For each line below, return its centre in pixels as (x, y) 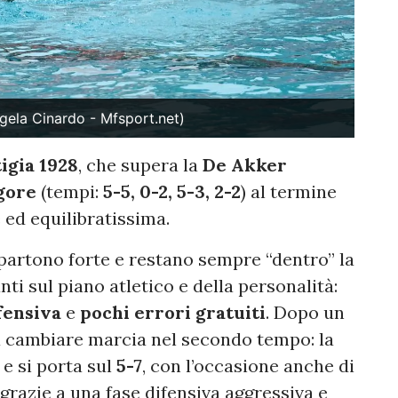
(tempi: (70, 192)
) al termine (289, 192)
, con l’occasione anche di (248, 366)
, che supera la (140, 165)
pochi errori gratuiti (173, 313)
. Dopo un (305, 313)
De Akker (245, 165)
